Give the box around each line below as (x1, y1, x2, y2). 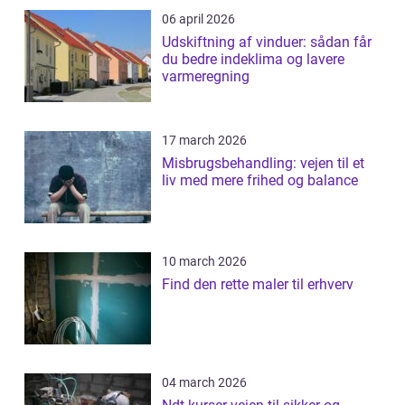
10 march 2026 (162, 254, 247, 269)
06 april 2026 (162, 12, 235, 27)
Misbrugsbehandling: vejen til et (162, 155, 364, 173)
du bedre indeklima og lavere (162, 51, 344, 69)
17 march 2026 (162, 133, 247, 148)
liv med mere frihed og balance (162, 172, 358, 190)
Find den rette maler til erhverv (162, 276, 353, 294)
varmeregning (162, 68, 250, 86)
